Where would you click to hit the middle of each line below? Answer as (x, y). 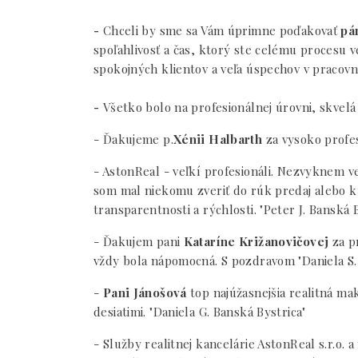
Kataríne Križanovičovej (256, 241)
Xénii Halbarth (218, 139)
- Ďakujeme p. (133, 139)
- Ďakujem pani (139, 241)
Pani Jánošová (143, 292)
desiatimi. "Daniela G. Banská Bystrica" (200, 312)
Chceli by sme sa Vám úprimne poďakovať (220, 30)
